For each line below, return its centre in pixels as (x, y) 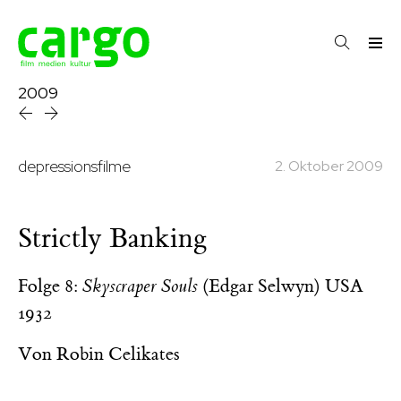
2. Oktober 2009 (329, 166)
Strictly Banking (112, 238)
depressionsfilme (74, 166)
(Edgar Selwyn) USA (281, 286)
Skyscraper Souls (140, 286)
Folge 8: (50, 286)
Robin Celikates (118, 354)
